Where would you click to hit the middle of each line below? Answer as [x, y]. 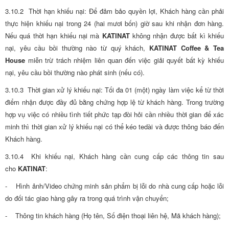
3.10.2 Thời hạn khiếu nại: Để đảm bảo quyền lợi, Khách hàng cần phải [114, 11]
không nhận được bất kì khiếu [177, 36]
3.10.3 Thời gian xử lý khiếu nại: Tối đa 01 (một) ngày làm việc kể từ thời [114, 90]
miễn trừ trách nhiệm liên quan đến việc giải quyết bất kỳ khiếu [124, 60]
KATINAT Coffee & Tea [187, 48]
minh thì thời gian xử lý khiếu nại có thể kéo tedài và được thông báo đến [114, 127]
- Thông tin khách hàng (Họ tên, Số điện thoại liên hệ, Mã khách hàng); [113, 215]
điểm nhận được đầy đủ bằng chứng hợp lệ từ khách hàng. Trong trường [114, 102]
